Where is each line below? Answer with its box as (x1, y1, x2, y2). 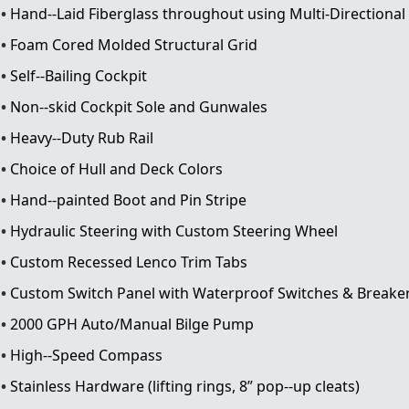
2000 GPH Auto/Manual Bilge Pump (10, 313, 254, 334)
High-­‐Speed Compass (10, 344, 163, 365)
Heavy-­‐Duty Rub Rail (10, 127, 153, 148)
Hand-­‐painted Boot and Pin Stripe (10, 189, 246, 210)
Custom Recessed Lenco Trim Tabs (10, 251, 247, 272)
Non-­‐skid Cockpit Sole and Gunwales (10, 96, 267, 117)
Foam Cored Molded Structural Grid (10, 34, 257, 55)
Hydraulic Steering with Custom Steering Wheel (10, 220, 338, 241)
